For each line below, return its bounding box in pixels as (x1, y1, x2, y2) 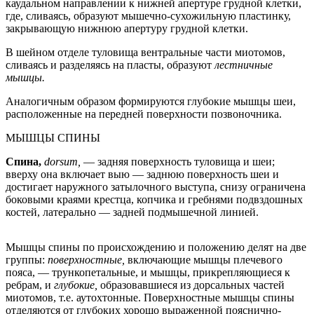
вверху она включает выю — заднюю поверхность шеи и (6, 168, 279, 180)
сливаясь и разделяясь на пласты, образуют (6, 58, 214, 71)
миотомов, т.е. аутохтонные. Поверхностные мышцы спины (6, 291, 294, 303)
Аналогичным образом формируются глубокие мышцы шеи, (6, 95, 296, 107)
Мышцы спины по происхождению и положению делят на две (6, 240, 306, 253)
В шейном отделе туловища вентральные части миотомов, (6, 46, 285, 58)
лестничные (214, 58, 273, 71)
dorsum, (44, 155, 83, 168)
